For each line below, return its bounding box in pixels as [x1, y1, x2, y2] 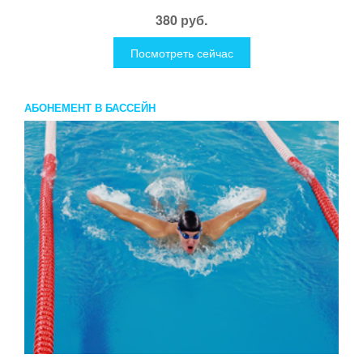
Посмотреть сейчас [130, 45, 233, 62]
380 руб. [156, 11, 207, 30]
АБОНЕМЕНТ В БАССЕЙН [24, 100, 156, 116]
